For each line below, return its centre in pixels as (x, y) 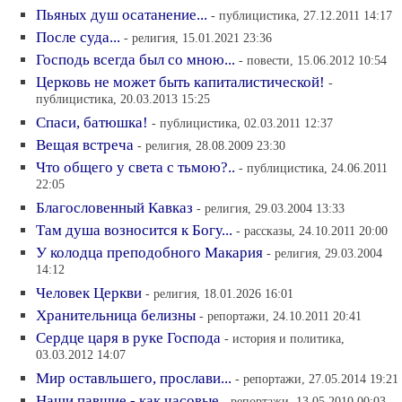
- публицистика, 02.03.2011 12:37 (242, 123)
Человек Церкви (89, 293)
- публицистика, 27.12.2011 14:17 (301, 15)
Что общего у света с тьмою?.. (135, 167)
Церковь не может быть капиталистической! (180, 82)
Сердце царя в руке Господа (128, 338)
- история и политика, (284, 338)
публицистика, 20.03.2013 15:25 (123, 100)
